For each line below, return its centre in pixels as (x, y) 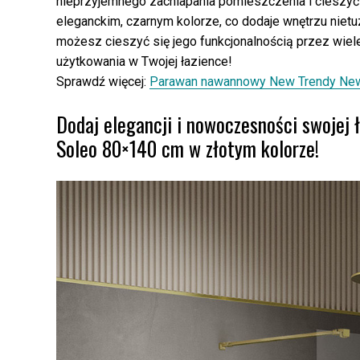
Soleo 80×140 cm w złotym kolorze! (188, 148)
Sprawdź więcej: (103, 81)
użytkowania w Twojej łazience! (144, 61)
